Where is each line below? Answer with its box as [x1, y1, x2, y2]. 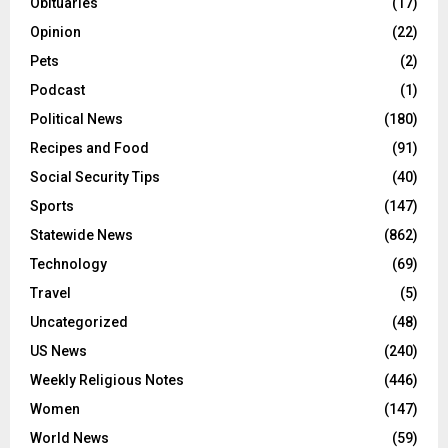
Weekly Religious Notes [30, 371, 184, 388]
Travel [30, 284, 71, 301]
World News [30, 429, 109, 446]
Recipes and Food [30, 139, 149, 156]
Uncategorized [30, 313, 128, 330]
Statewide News [30, 226, 133, 243]
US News [30, 342, 87, 359]
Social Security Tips [30, 168, 160, 185]
